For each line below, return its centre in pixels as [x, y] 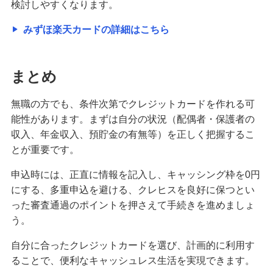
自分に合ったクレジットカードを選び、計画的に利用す [133, 245]
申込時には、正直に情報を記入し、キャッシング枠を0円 [135, 174]
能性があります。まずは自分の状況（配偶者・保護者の [133, 119]
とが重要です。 [45, 149]
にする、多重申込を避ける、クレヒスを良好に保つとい [133, 190]
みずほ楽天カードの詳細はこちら [96, 29]
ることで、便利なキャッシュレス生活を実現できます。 [133, 260]
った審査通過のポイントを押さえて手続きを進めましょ [133, 205]
